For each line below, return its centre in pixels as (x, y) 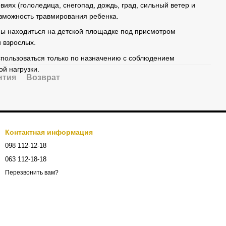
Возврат (43, 77)
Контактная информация (49, 132)
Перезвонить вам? (32, 173)
